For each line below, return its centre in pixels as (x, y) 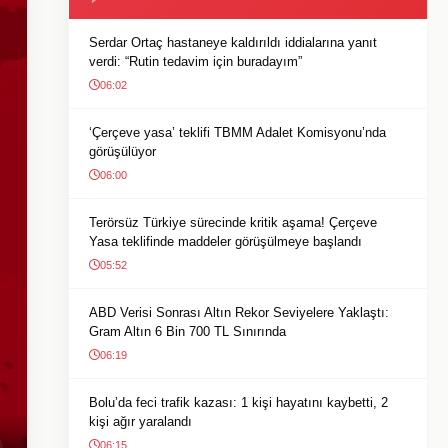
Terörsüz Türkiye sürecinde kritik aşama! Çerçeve (233, 222)
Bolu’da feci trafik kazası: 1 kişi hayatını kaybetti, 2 (238, 402)
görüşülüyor (122, 151)
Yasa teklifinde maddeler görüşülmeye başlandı (225, 241)
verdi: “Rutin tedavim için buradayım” (195, 61)
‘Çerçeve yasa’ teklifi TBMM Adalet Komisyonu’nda (237, 132)
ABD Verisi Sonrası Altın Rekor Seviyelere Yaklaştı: (239, 312)
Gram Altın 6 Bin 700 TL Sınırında (187, 331)
